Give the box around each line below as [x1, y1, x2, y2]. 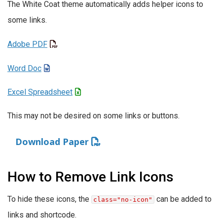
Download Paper [15, 136, 89, 148]
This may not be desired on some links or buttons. [7, 110, 180, 120]
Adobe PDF [7, 39, 47, 49]
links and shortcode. [7, 210, 76, 220]
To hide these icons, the [7, 194, 91, 204]
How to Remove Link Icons [7, 169, 174, 185]
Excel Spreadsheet [7, 87, 73, 97]
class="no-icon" [93, 196, 152, 204]
